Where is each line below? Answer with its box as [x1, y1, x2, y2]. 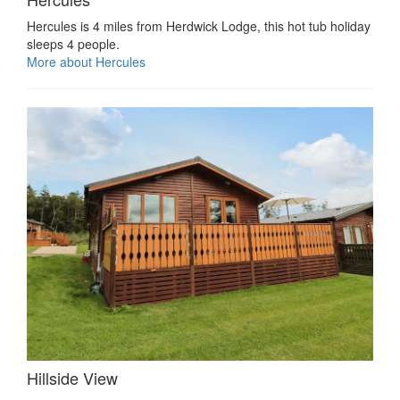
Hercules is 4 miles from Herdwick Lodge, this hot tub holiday [27, 17, 371, 36]
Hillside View [27, 365, 118, 389]
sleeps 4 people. [27, 35, 120, 54]
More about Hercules [27, 53, 146, 71]
